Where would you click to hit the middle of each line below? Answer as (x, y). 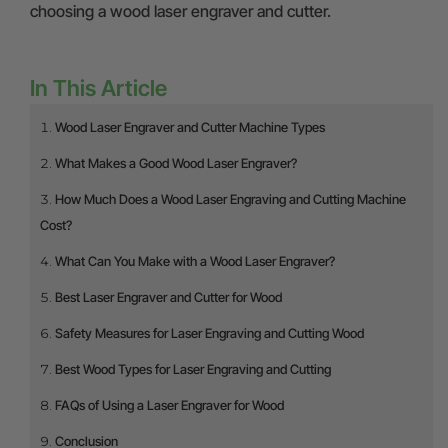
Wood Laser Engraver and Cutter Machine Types (190, 127)
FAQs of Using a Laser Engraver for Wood (169, 405)
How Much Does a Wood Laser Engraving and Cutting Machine (230, 199)
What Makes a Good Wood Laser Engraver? (176, 163)
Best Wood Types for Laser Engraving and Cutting (193, 369)
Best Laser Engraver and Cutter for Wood (168, 297)
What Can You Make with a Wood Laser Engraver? (195, 261)
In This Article (98, 88)
